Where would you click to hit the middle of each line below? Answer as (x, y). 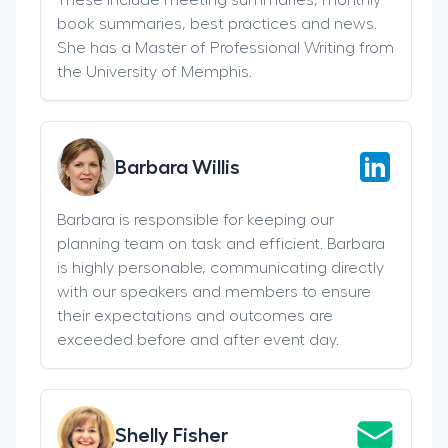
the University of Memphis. (154, 71)
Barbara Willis (177, 166)
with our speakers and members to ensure (214, 291)
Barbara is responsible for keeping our (195, 219)
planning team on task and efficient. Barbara (221, 243)
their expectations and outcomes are (195, 315)
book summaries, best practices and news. (217, 23)
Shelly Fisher (171, 434)
